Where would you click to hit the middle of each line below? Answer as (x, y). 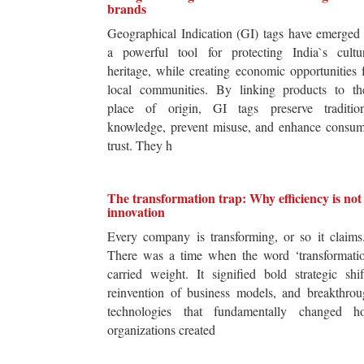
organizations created (161, 330)
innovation (136, 212)
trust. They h (140, 145)
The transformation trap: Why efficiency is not (234, 198)
